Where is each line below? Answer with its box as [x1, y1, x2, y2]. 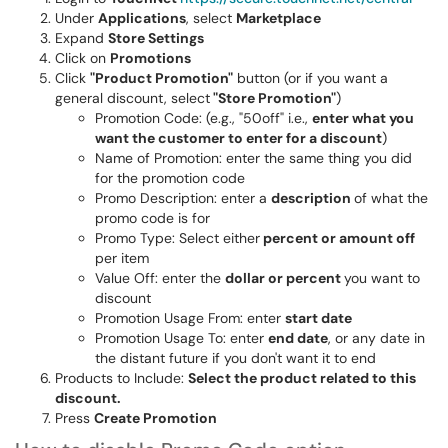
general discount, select [55, 89, 210, 107]
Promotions [110, 49, 191, 67]
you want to [344, 269, 420, 287]
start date [285, 309, 352, 327]
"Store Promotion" [210, 89, 336, 107]
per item [95, 249, 149, 267]
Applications [98, 9, 186, 27]
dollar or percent [225, 269, 344, 287]
